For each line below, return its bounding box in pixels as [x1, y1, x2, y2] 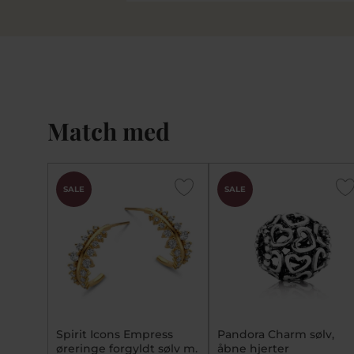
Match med [47, 115, 170, 148]
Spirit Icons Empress [56, 327, 173, 342]
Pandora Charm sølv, [217, 327, 334, 342]
